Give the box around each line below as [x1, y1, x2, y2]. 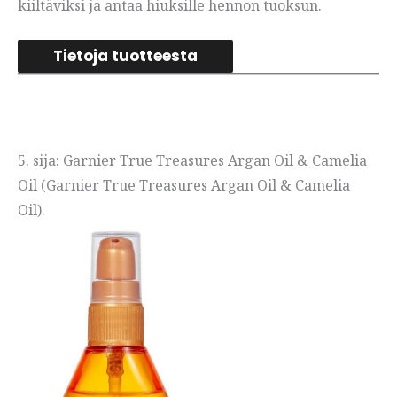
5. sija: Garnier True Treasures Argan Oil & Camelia [18, 151, 367, 171]
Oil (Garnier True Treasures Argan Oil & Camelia [18, 175, 350, 196]
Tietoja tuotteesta [53, 45, 198, 67]
